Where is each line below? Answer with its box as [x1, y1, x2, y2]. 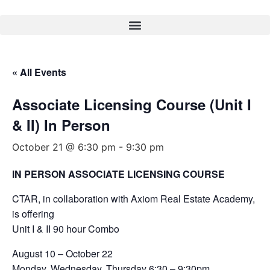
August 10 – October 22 [12, 246, 113, 260]
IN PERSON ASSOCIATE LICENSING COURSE [12, 167, 225, 181]
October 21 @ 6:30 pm [12, 141, 116, 153]
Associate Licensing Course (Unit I [12, 94, 251, 115]
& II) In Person [12, 115, 110, 135]
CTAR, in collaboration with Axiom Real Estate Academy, [12, 192, 255, 206]
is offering [12, 207, 54, 221]
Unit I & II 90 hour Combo [12, 222, 119, 236]
